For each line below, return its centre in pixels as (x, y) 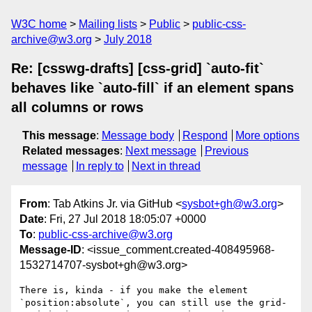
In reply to (100, 166)
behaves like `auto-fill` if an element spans (153, 88)
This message (59, 135)
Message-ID (50, 250)
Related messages (71, 151)
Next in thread (166, 166)
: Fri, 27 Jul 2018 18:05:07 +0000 (125, 219)
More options (268, 135)
